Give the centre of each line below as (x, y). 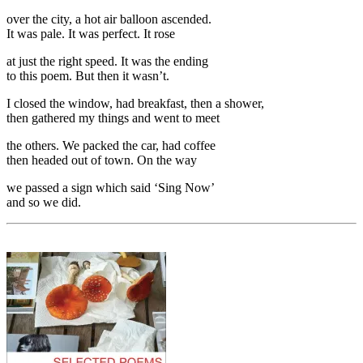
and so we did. (44, 202)
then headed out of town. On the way (102, 160)
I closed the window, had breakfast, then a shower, (135, 103)
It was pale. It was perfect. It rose (91, 33)
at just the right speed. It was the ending (107, 61)
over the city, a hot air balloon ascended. (109, 19)
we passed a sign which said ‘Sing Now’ (111, 187)
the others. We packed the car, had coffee (111, 145)
